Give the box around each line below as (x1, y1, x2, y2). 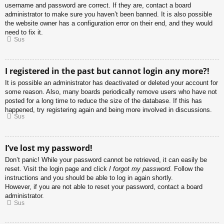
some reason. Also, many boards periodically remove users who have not (5, 87, 217, 95)
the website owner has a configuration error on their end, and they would (5, 19, 212, 27)
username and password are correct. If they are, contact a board (5, 1, 191, 9)
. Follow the (170, 165, 203, 173)
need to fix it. (5, 28, 43, 36)
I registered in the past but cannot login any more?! (5, 65, 209, 76)
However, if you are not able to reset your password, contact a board (5, 183, 202, 191)
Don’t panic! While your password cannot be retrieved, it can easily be (5, 156, 207, 164)
